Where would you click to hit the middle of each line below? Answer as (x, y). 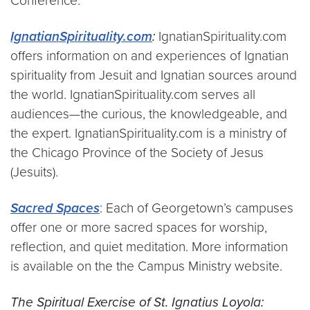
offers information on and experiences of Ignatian (149, 55)
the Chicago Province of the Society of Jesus (137, 152)
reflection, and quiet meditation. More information (149, 246)
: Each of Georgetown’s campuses (197, 208)
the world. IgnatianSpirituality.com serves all (133, 94)
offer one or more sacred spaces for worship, (139, 227)
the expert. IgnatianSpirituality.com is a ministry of (148, 133)
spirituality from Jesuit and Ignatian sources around (154, 75)
